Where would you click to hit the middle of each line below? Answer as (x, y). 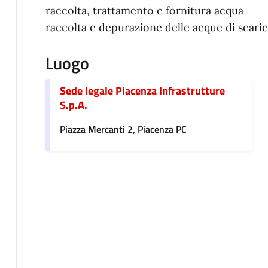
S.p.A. (73, 105)
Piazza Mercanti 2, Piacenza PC (123, 130)
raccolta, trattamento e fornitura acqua (144, 11)
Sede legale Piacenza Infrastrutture (142, 91)
